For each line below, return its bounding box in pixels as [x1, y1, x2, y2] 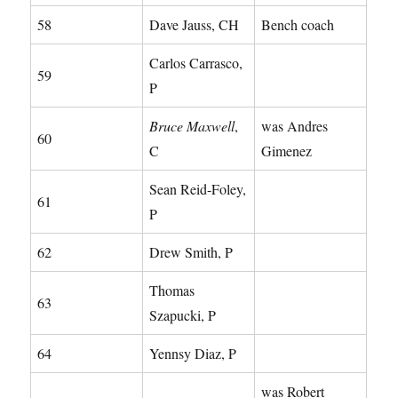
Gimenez [261, 140, 313, 160]
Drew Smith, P [149, 242, 234, 261]
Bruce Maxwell [149, 115, 235, 135]
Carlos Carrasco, [149, 52, 243, 72]
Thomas [149, 280, 195, 299]
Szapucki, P [149, 305, 217, 324]
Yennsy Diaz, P [149, 343, 237, 362]
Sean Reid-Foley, [149, 179, 247, 198]
